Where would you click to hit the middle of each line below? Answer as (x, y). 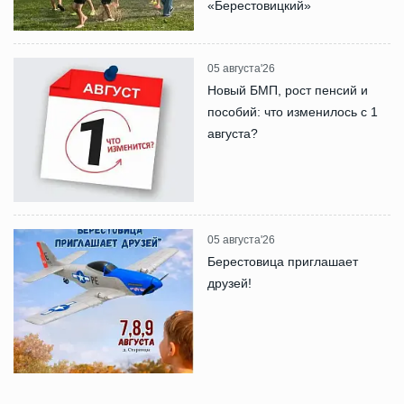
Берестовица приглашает (283, 262)
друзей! (230, 283)
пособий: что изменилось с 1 (293, 112)
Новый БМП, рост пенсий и (288, 90)
